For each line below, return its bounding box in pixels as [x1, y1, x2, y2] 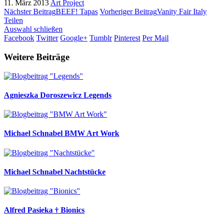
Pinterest [114, 34, 140, 43]
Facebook [4, 34, 34, 43]
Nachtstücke [65, 167, 106, 176]
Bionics [61, 206, 85, 215]
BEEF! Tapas [56, 7, 98, 16]
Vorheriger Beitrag [100, 7, 157, 16]
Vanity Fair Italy [157, 7, 207, 16]
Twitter [36, 34, 58, 43]
